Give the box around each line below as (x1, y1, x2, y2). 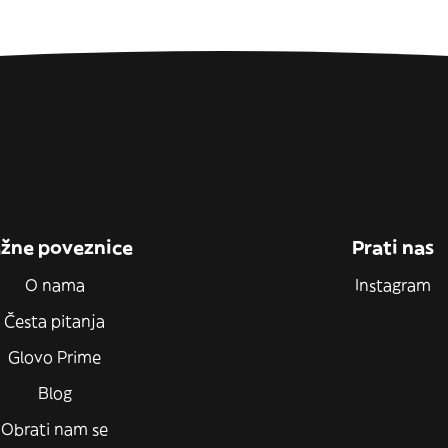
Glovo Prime (8, 347, 102, 367)
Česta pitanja (4, 311, 106, 331)
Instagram (355, 275, 432, 295)
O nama (24, 275, 85, 295)
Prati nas (352, 236, 435, 259)
